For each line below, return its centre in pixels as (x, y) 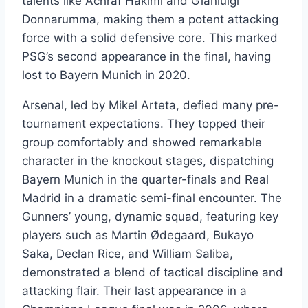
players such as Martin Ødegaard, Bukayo (138, 235)
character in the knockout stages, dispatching (148, 161)
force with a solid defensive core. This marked (150, 37)
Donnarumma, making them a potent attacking (150, 19)
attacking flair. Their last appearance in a (134, 290)
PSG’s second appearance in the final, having (146, 56)
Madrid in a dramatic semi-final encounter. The (152, 198)
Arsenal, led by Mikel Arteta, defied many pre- (151, 105)
